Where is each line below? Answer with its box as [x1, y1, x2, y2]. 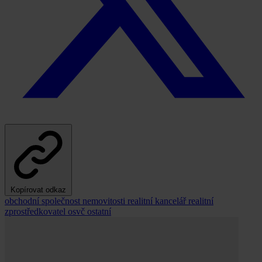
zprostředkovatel [5, 206, 68, 217]
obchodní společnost [5, 196, 82, 206]
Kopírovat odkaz [11, 185, 66, 195]
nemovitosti [82, 196, 127, 206]
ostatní [87, 206, 111, 217]
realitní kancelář [127, 196, 188, 206]
